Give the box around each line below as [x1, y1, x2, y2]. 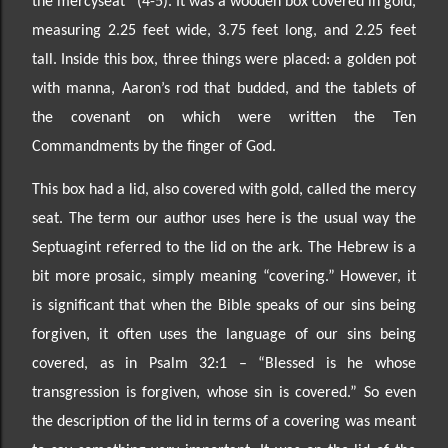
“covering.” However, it [262, 268, 417, 285]
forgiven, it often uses [32, 326, 197, 343]
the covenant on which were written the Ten [32, 109, 416, 126]
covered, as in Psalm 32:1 [32, 355, 239, 372]
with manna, [32, 80, 122, 97]
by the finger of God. [143, 138, 276, 155]
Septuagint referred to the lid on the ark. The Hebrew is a [32, 239, 416, 256]
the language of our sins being [196, 326, 417, 343]
